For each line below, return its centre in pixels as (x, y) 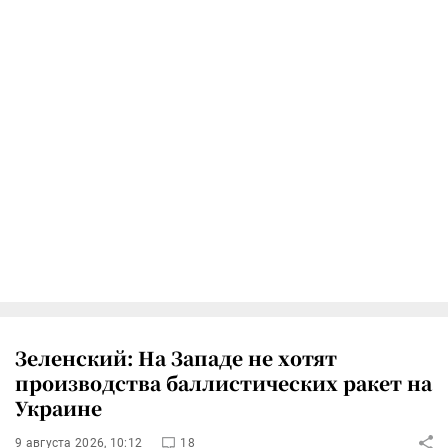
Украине (58, 407)
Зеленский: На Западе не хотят (176, 357)
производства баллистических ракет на (223, 382)
